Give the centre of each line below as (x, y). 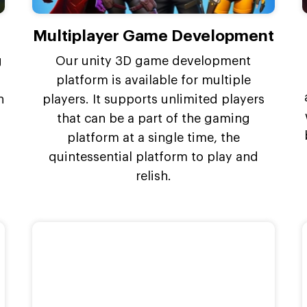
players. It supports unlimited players (153, 99)
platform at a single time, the (153, 137)
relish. (153, 176)
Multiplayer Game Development (153, 36)
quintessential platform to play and (153, 157)
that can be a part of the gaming (153, 118)
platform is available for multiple (153, 80)
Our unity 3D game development (153, 61)
